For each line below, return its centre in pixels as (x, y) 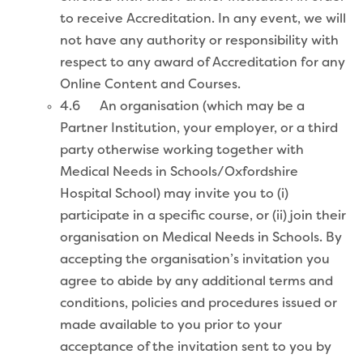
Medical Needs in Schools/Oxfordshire (179, 172)
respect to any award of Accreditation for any (203, 63)
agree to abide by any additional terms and (196, 282)
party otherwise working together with (182, 150)
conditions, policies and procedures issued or (199, 303)
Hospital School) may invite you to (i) (174, 194)
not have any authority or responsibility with (199, 41)
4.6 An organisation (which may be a (182, 107)
